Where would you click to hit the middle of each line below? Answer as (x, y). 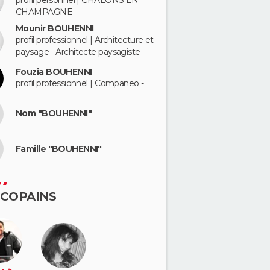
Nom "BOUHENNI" (54, 113)
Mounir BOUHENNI (55, 28)
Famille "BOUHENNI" (59, 149)
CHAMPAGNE (44, 12)
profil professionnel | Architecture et (85, 40)
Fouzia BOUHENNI (54, 72)
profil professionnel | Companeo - (80, 83)
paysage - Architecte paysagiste (78, 52)
